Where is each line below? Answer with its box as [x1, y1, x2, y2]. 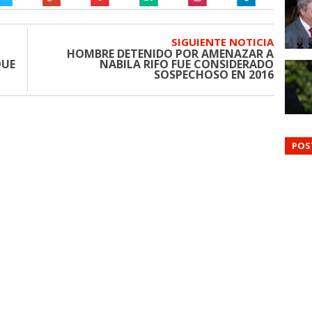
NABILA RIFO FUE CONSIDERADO [100, 56, 274, 72]
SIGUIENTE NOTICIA [171, 35, 274, 49]
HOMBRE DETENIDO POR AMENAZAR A [67, 46, 274, 62]
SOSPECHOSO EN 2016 [154, 67, 274, 83]
